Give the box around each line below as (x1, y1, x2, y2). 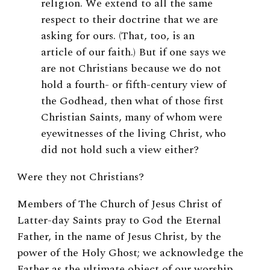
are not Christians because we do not (41, 60, 221, 77)
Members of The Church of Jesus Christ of (17, 196, 221, 213)
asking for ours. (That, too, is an (41, 28, 195, 45)
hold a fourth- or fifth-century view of (41, 77, 226, 93)
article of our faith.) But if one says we (41, 44, 226, 61)
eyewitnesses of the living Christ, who (41, 125, 226, 142)
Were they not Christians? (17, 169, 144, 186)
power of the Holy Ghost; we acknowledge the (17, 245, 243, 262)
